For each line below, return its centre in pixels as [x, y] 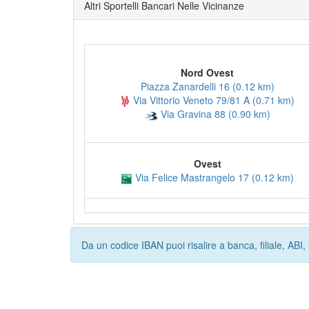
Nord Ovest [207, 72]
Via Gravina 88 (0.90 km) [214, 114]
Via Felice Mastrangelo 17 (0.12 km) [213, 177]
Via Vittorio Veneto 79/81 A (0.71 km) [212, 100]
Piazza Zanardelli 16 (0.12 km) [207, 86]
